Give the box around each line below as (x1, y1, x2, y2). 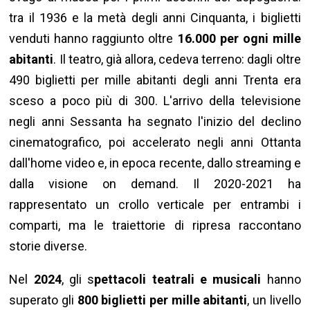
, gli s (61, 272, 95, 287)
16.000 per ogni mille (177, 31, 301, 46)
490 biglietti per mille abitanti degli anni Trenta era (9, 73, 301, 88)
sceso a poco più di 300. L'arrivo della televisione (9, 93, 301, 109)
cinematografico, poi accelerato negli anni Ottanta (9, 135, 301, 150)
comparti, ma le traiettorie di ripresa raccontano (9, 218, 301, 233)
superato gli (9, 293, 77, 308)
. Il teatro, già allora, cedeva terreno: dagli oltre (53, 52, 301, 67)
